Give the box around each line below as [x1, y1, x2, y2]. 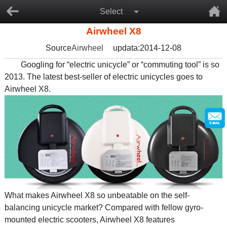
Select [99, 7, 123, 16]
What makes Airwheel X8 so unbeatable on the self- [4, 191, 190, 200]
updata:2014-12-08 [113, 44, 181, 52]
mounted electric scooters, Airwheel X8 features [4, 215, 175, 224]
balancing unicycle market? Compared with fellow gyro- [4, 203, 203, 212]
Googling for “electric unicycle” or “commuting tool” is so [4, 60, 219, 69]
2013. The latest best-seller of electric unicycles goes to [4, 72, 203, 81]
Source [46, 44, 71, 52]
